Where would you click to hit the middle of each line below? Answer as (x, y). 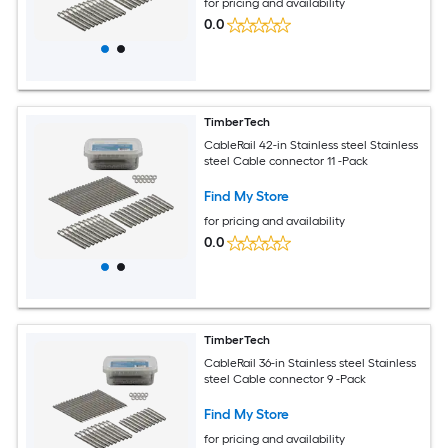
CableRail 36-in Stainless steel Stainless (310, 362)
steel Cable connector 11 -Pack (286, 160)
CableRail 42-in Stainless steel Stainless (311, 144)
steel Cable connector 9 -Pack (285, 378)
